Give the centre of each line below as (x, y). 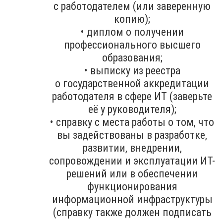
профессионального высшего (132, 45)
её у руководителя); (132, 109)
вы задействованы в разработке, (132, 135)
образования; (132, 57)
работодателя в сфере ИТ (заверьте (132, 96)
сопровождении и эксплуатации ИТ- (132, 161)
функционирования (132, 186)
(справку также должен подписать (132, 212)
